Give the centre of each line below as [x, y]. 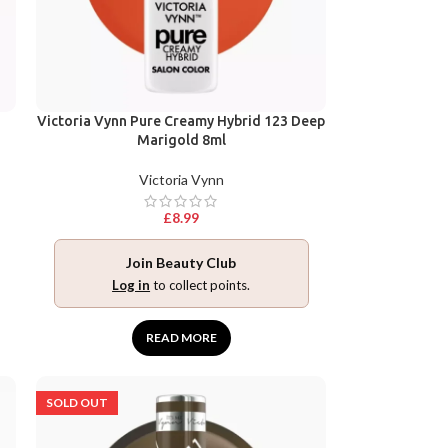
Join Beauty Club [181, 263]
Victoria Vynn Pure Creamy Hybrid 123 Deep [181, 121]
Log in [131, 285]
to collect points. [200, 285]
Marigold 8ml [181, 140]
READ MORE [181, 338]
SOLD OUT [77, 403]
